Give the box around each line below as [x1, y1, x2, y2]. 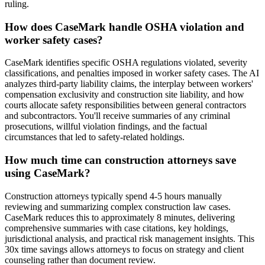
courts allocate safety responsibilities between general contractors [5, 100, 246, 111]
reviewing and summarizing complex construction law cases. [5, 201, 231, 212]
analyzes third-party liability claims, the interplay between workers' [5, 79, 253, 89]
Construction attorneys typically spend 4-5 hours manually [5, 190, 222, 201]
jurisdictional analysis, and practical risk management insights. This [5, 233, 254, 244]
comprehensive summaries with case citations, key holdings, [5, 222, 228, 233]
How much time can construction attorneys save [5, 154, 236, 167]
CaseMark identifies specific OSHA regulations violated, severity [5, 57, 247, 68]
